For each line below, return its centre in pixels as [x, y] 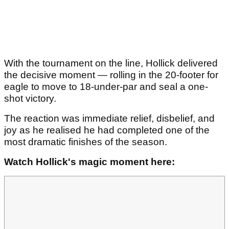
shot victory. [31, 99]
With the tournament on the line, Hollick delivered [111, 63]
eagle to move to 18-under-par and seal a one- [106, 87]
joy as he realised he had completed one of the [107, 130]
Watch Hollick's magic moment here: [91, 162]
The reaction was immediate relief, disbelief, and [109, 119]
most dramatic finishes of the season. [86, 142]
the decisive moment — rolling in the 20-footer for [111, 75]
